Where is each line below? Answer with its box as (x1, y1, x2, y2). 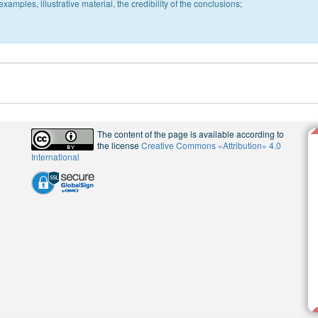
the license (97, 139, 141, 151)
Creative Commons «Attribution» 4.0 (141, 139, 281, 151)
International (31, 150, 79, 163)
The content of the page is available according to (97, 128, 284, 140)
